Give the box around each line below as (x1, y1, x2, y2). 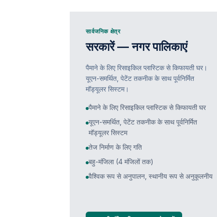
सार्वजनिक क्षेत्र (86, 28, 121, 35)
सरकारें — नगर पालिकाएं (86, 40, 187, 54)
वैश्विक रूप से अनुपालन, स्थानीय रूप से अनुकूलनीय (89, 172, 213, 180)
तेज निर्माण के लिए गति (89, 143, 142, 151)
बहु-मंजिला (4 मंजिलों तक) (89, 157, 154, 166)
